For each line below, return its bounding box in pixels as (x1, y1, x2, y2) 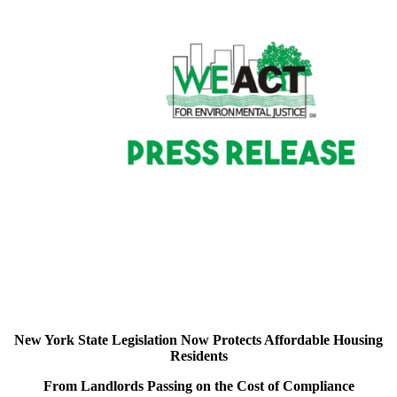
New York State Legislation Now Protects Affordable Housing (14, 331, 383, 347)
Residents (169, 347, 228, 363)
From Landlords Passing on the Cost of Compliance (43, 378, 354, 393)
